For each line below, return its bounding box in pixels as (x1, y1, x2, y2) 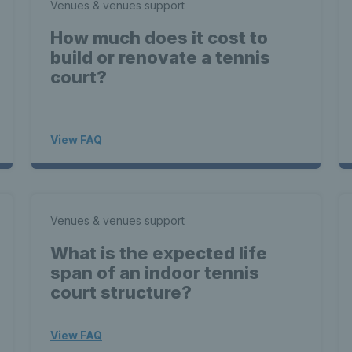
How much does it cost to (50, 27, 268, 48)
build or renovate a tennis (50, 47, 270, 68)
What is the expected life (50, 243, 267, 263)
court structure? (50, 282, 192, 302)
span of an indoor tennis (50, 262, 259, 283)
